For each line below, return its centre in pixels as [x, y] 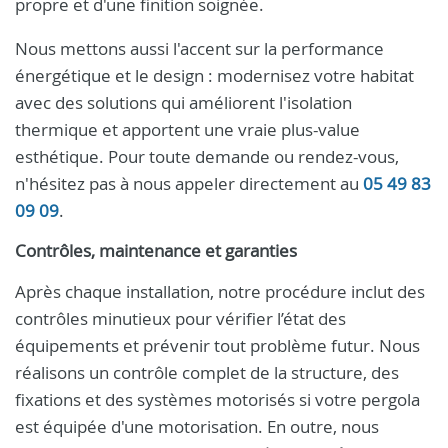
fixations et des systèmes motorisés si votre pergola [217, 399]
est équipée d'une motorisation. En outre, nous [197, 426]
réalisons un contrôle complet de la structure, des [207, 372]
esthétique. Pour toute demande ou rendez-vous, [207, 156]
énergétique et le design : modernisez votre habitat [214, 75]
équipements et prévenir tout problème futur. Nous [217, 345]
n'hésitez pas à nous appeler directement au [189, 183]
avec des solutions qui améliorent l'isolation [183, 102]
